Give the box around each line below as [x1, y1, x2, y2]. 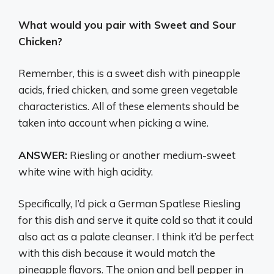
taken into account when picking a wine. [18, 116, 209, 130]
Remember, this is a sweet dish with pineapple [18, 67, 240, 80]
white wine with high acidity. [18, 165, 153, 178]
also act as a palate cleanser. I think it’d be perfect [18, 230, 254, 243]
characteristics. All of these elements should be [18, 100, 239, 113]
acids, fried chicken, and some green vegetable [18, 83, 238, 97]
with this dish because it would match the [18, 246, 215, 260]
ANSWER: [18, 148, 67, 161]
